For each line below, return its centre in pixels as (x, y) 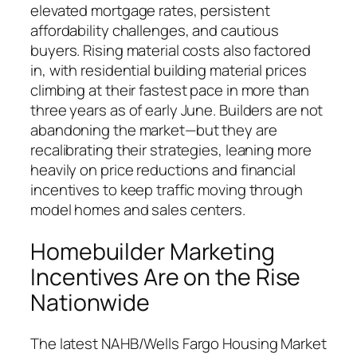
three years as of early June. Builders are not (177, 110)
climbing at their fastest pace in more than (170, 90)
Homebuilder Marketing (153, 251)
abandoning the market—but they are (154, 130)
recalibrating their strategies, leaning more (171, 150)
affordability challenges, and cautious (155, 31)
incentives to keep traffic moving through (167, 190)
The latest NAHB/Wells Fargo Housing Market (178, 344)
